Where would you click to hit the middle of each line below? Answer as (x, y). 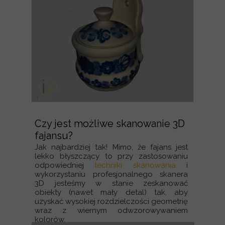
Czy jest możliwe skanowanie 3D (110, 124)
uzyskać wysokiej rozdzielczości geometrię (111, 201)
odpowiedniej (65, 165)
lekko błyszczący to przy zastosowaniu (111, 156)
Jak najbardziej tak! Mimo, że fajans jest (111, 147)
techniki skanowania (135, 165)
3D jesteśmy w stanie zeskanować (111, 183)
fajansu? (54, 136)
